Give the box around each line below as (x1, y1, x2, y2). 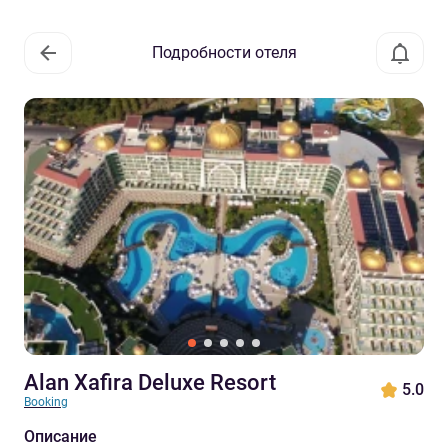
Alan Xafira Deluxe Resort (24, 370, 276, 395)
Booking (24, 395, 68, 409)
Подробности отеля (151, 43, 297, 62)
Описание (24, 427, 97, 446)
